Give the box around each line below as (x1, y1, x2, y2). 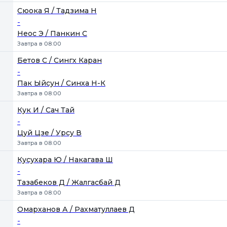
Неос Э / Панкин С (17, 29, 87, 38)
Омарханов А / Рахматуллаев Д (17, 205, 135, 214)
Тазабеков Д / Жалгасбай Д (17, 178, 121, 187)
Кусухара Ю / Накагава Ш (17, 155, 113, 164)
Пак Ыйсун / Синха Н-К (17, 79, 105, 88)
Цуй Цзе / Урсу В (17, 128, 82, 137)
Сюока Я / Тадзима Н (17, 6, 97, 15)
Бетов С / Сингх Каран (17, 56, 102, 65)
